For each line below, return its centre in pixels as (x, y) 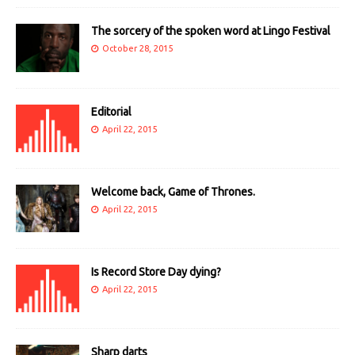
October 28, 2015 (137, 49)
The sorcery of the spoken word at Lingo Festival (211, 31)
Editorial (111, 111)
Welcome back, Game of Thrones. (173, 191)
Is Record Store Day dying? (156, 271)
